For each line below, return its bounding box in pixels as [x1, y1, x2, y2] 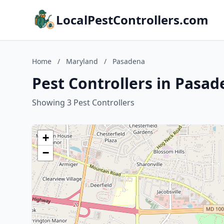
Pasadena [112, 56, 145, 66]
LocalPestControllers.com [56, 11, 208, 28]
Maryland [66, 56, 98, 66]
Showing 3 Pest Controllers [32, 97, 134, 108]
